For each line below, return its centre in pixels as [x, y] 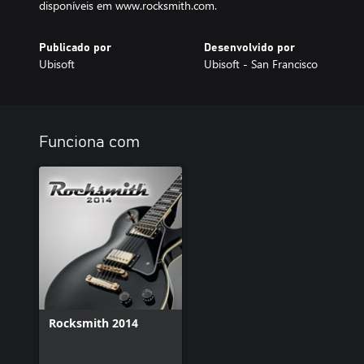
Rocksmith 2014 [93, 323]
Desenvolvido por [249, 48]
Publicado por [75, 48]
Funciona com [89, 142]
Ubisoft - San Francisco [260, 64]
